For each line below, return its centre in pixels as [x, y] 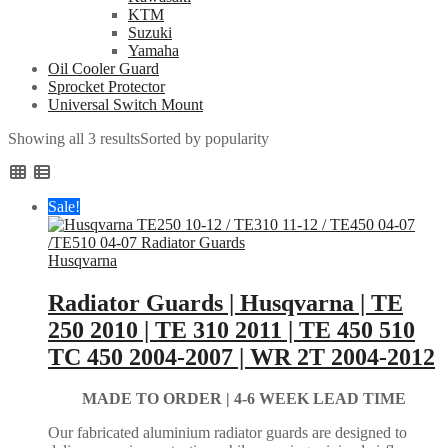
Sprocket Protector [106, 86]
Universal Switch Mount [125, 104]
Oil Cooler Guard [103, 68]
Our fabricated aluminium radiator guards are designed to [227, 433]
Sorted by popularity [204, 138]
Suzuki [150, 32]
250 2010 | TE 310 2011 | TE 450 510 [231, 329]
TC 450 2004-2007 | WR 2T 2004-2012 [241, 356]
